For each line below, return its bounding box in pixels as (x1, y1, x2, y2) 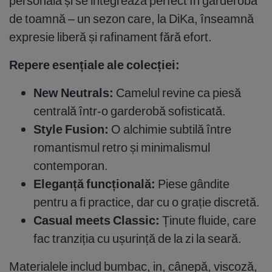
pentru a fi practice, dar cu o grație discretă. (33, 194, 260, 209)
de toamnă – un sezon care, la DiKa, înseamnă (9, 10, 254, 26)
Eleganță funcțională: (33, 175, 155, 191)
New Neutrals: (33, 84, 114, 100)
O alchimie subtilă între (109, 121, 231, 137)
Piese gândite (155, 175, 229, 191)
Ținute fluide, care (160, 212, 256, 228)
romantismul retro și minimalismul (33, 139, 210, 155)
